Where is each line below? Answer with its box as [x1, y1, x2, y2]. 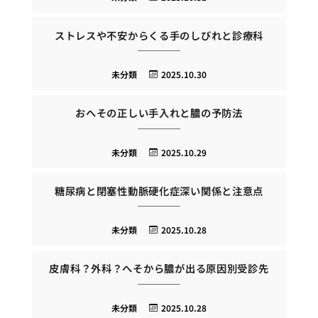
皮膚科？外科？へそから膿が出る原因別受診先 [49, 261, 269, 276]
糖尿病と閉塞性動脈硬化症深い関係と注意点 [54, 182, 264, 198]
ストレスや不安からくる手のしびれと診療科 [54, 27, 264, 43]
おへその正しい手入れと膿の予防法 [75, 105, 243, 121]
